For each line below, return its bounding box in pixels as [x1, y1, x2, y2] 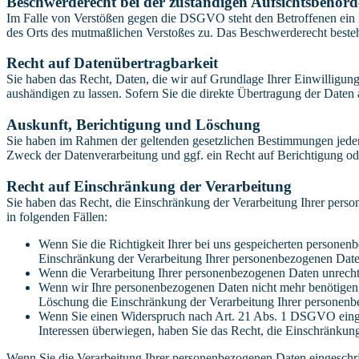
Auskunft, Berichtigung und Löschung [6, 116, 260, 134]
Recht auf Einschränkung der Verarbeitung [6, 177, 292, 195]
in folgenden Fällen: [6, 209, 107, 224]
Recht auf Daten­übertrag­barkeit [6, 54, 218, 72]
